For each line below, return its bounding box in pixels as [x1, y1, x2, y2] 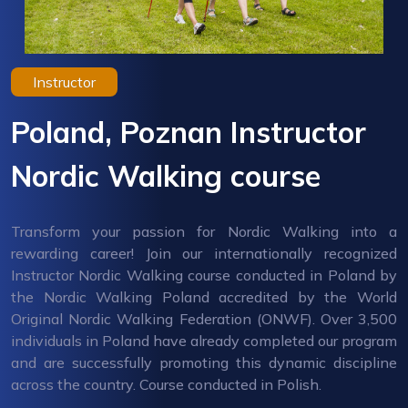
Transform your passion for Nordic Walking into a [11, 221, 397, 240]
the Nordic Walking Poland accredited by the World [11, 287, 397, 306]
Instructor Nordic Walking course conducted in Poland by [11, 265, 397, 284]
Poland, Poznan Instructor [11, 113, 366, 150]
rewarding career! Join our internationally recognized [11, 243, 397, 262]
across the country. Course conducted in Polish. [11, 374, 321, 393]
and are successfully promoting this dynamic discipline [11, 352, 397, 372]
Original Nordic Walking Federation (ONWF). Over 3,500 [11, 309, 397, 328]
